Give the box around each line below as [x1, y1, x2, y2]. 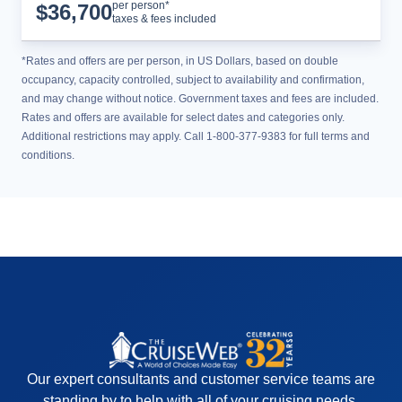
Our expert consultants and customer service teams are [27, 371, 375, 388]
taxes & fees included [112, 13, 216, 25]
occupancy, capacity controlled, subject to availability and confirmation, [22, 74, 364, 86]
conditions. [22, 149, 74, 162]
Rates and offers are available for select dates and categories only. [22, 111, 345, 124]
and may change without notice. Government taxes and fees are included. [22, 92, 379, 105]
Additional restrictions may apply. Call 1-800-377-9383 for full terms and [22, 130, 370, 143]
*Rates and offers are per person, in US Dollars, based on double [22, 55, 338, 67]
